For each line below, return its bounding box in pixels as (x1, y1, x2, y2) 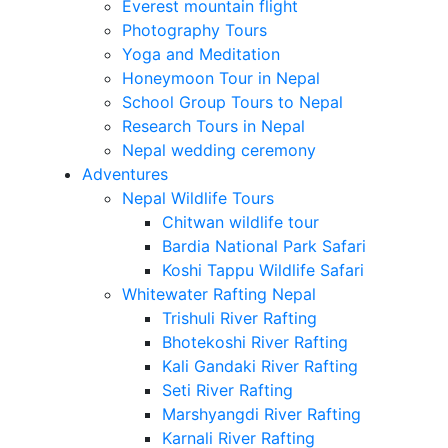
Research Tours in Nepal (121, 116, 305, 137)
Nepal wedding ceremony (121, 140, 316, 161)
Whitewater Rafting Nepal (121, 284, 316, 305)
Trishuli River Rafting (161, 308, 317, 329)
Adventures (81, 164, 168, 185)
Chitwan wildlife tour (161, 212, 319, 233)
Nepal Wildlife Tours (121, 188, 274, 209)
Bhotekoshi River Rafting (161, 332, 348, 353)
